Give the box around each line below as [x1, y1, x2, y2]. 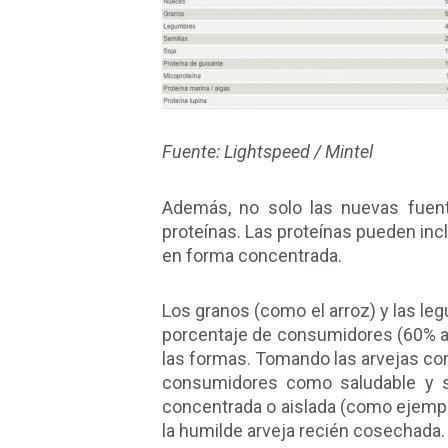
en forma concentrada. [162, 244, 342, 266]
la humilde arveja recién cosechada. [162, 420, 445, 442]
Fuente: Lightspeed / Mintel [162, 141, 373, 163]
